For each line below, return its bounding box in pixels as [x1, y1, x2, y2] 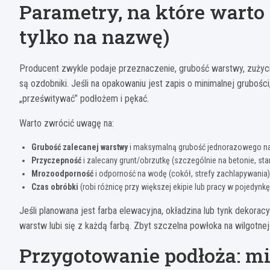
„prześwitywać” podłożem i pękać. [19, 93, 149, 105]
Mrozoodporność [31, 169, 93, 179]
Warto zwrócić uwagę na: [19, 118, 114, 130]
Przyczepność [31, 155, 81, 166]
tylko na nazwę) [19, 24, 169, 50]
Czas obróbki [31, 182, 78, 192]
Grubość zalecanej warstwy [31, 142, 128, 152]
